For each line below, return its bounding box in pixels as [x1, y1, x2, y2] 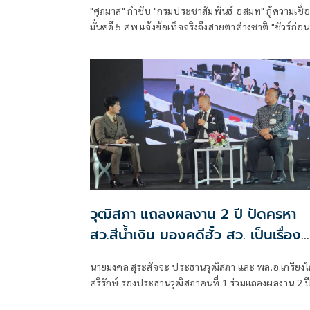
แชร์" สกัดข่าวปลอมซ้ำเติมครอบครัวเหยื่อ [89, 36, 258, 49]
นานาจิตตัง [89, 244, 156, 266]
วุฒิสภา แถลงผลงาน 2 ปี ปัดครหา [89, 203, 296, 224]
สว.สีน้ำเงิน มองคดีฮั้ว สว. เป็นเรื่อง [89, 224, 301, 245]
